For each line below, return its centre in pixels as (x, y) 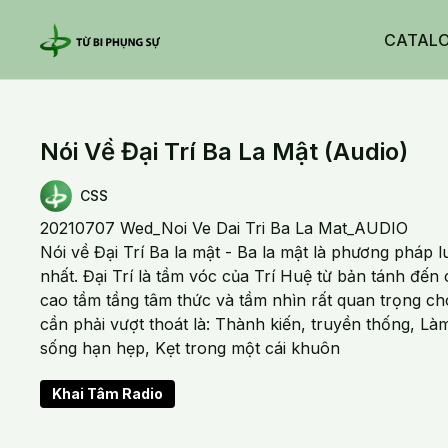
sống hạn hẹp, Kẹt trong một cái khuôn (190, 348)
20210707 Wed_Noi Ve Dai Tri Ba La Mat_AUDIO (224, 228)
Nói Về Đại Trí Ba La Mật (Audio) (224, 151)
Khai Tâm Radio (108, 393)
